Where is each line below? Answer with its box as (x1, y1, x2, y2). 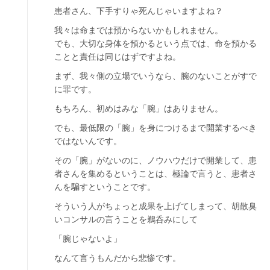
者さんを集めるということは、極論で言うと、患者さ (54, 168, 257, 178)
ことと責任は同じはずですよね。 (54, 51, 181, 61)
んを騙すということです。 (54, 181, 155, 192)
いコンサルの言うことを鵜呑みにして (54, 214, 198, 224)
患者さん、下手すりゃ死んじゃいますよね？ (54, 5, 223, 16)
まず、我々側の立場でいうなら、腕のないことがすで (54, 71, 257, 81)
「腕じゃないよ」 (54, 233, 122, 243)
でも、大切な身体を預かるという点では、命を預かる (54, 38, 257, 48)
